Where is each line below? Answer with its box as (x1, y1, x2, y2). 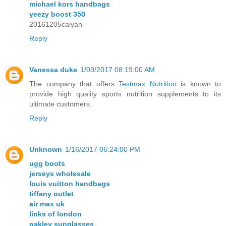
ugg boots (29, 159, 65, 168)
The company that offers (29, 80, 119, 88)
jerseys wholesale (29, 169, 91, 178)
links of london (29, 210, 82, 218)
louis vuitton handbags (29, 180, 110, 188)
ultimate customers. (29, 100, 92, 108)
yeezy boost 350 (29, 10, 85, 19)
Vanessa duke (29, 66, 77, 74)
